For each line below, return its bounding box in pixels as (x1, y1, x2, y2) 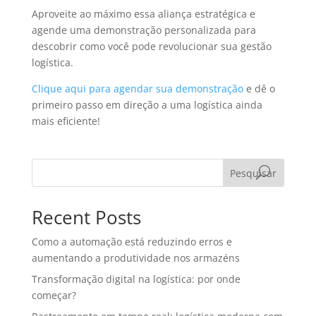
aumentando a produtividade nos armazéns (31, 251, 240, 265)
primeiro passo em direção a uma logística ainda (31, 98, 262, 112)
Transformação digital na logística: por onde (31, 272, 241, 286)
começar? (31, 288, 76, 303)
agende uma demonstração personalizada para (31, 23, 256, 37)
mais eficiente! (31, 114, 100, 128)
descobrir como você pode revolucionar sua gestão (31, 39, 272, 54)
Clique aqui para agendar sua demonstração (31, 82, 243, 96)
